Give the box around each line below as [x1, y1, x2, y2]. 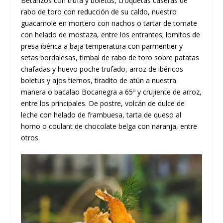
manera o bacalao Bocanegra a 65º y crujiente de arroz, [21, 87, 202, 97]
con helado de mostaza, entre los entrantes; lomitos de [21, 29, 201, 39]
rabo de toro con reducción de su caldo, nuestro [21, 6, 177, 16]
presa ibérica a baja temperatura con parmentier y [21, 41, 183, 51]
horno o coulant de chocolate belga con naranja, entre [21, 121, 198, 131]
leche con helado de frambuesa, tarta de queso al [21, 110, 182, 119]
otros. [21, 132, 40, 142]
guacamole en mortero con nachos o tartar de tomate [21, 18, 198, 28]
